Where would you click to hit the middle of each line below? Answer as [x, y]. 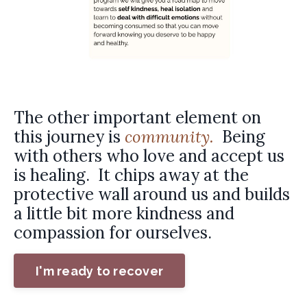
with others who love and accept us [149, 156]
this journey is [69, 137]
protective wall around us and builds [152, 195]
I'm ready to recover [99, 271]
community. [169, 137]
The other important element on [137, 118]
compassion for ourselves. [113, 233]
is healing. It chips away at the [131, 175]
